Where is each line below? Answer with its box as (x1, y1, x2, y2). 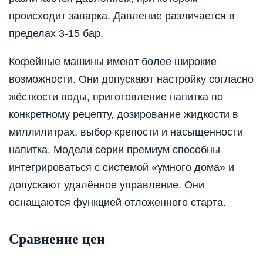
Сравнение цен (9, 231, 105, 247)
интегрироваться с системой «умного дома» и (9, 161, 234, 173)
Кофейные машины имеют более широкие (9, 55, 217, 68)
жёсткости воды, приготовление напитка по (9, 90, 223, 103)
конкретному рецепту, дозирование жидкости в (9, 108, 238, 120)
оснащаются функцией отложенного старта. (9, 196, 226, 208)
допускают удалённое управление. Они (9, 178, 204, 191)
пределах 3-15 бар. (9, 27, 103, 39)
